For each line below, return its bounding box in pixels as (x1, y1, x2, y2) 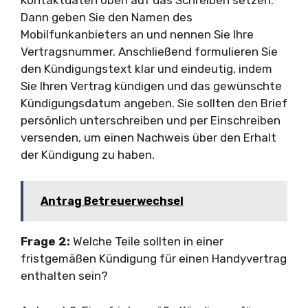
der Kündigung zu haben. (21, 147, 155, 162)
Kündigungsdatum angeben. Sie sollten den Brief (21, 96, 287, 110)
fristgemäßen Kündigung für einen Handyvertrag (21, 252, 287, 265)
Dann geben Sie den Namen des (21, 10, 192, 24)
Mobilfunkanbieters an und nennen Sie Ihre (21, 27, 254, 41)
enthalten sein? (21, 269, 108, 283)
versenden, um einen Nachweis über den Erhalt (21, 130, 276, 144)
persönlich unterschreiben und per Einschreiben (21, 113, 280, 127)
